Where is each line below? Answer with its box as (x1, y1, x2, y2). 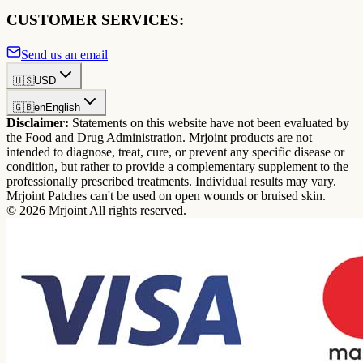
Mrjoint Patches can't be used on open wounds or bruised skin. (6, 188, 326, 203)
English (45, 100, 80, 113)
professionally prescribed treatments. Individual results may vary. (6, 173, 336, 188)
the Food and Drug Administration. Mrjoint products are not (6, 130, 312, 144)
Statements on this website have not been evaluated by (72, 115, 349, 130)
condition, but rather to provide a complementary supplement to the (6, 159, 348, 173)
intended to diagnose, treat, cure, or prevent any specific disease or (6, 144, 344, 159)
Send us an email (21, 47, 108, 62)
